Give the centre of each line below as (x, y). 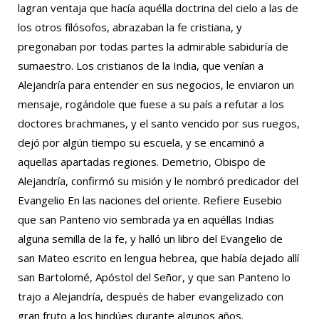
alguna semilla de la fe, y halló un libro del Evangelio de (150, 239)
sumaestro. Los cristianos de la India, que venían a (141, 66)
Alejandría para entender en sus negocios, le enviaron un (156, 85)
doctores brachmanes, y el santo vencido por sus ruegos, (159, 123)
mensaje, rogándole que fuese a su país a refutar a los (151, 104)
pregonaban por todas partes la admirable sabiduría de (153, 46)
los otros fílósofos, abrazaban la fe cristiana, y (130, 27)
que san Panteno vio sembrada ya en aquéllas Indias (146, 219)
